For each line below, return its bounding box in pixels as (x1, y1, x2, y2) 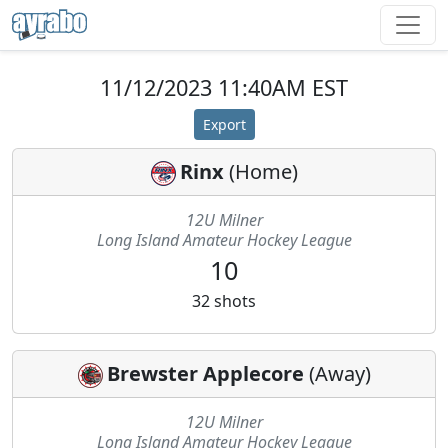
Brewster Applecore (106, 360, 304, 387)
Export (202, 115, 246, 134)
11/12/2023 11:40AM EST (100, 73, 348, 102)
